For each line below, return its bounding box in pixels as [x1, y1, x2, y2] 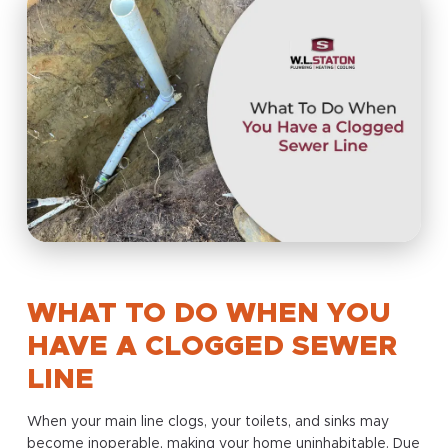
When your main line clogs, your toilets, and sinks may [26, 415, 389, 430]
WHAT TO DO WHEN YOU [26, 300, 391, 329]
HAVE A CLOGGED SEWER [26, 333, 397, 362]
